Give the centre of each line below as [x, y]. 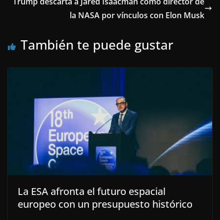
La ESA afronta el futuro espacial [92, 191]
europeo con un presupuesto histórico [105, 204]
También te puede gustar [97, 45]
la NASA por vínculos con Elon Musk [137, 15]
